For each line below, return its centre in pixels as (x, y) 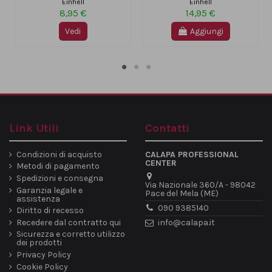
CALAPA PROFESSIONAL (192, 154)
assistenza (38, 199)
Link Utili (34, 128)
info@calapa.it (187, 223)
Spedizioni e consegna (60, 178)
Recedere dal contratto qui (69, 222)
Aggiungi (207, 32)
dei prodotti (39, 243)
